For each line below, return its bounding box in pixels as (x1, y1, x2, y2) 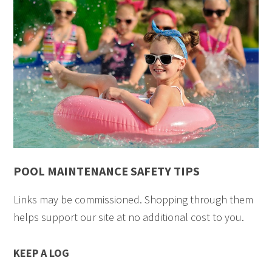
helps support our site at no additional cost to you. (13, 209, 245, 224)
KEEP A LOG (13, 245, 70, 260)
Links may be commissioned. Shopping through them (13, 192, 254, 206)
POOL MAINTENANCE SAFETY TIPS (13, 163, 200, 178)
